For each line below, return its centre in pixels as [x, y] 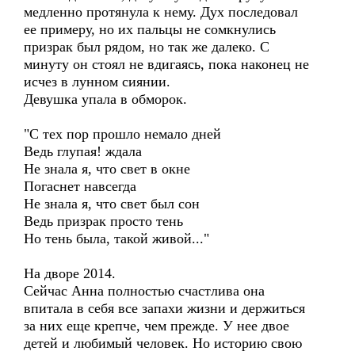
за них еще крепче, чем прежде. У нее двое [157, 326]
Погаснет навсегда [80, 186]
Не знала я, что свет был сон [112, 204]
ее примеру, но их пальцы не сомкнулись [150, 29]
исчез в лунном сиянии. [97, 82]
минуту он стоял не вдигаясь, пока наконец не [166, 64]
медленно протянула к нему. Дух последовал [161, 12]
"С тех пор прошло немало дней [122, 134]
